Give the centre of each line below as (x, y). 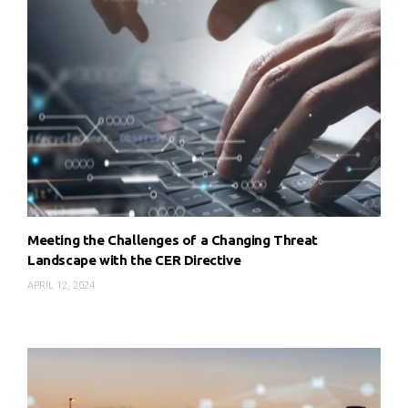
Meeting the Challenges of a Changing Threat (173, 240)
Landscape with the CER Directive (134, 260)
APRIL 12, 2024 (61, 286)
